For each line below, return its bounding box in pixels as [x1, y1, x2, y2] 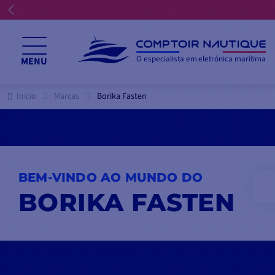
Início [17, 90, 36, 103]
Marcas [54, 90, 79, 103]
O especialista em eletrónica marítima [136, 53, 266, 65]
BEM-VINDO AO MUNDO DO [18, 170, 203, 185]
